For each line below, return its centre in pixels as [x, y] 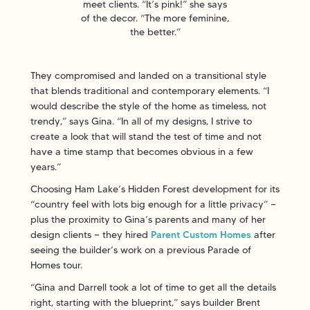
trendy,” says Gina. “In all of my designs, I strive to [141, 121]
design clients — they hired [91, 234]
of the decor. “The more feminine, [155, 18]
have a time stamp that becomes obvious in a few [142, 151]
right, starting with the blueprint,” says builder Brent [145, 302]
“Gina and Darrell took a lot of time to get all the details [153, 287]
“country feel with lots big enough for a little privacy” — [153, 204]
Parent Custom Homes [201, 234]
